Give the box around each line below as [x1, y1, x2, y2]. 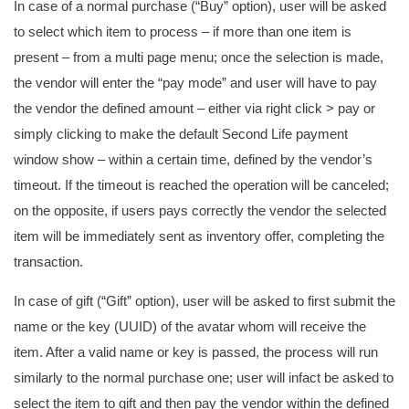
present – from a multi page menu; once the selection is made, [14, 49, 383, 65]
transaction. [14, 254, 83, 269]
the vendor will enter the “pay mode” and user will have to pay [14, 75, 377, 90]
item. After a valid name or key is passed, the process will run [14, 344, 378, 360]
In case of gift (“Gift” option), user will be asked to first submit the [14, 293, 395, 309]
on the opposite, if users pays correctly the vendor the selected [14, 203, 386, 218]
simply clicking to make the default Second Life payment [14, 126, 348, 142]
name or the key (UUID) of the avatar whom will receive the [14, 319, 366, 334]
